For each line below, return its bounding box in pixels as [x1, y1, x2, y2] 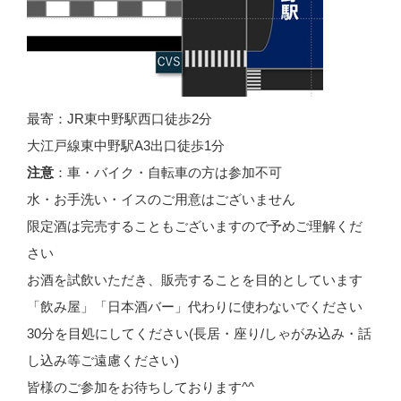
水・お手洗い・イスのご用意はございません [27, 192, 295, 208]
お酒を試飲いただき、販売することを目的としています [27, 272, 363, 288]
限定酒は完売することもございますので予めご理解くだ [27, 218, 363, 235]
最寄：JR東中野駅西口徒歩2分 [27, 111, 212, 127]
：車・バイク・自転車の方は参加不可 [54, 165, 282, 181]
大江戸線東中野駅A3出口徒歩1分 [27, 138, 225, 154]
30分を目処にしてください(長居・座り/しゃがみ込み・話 [27, 326, 371, 342]
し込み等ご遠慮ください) [27, 353, 179, 369]
